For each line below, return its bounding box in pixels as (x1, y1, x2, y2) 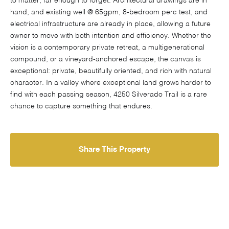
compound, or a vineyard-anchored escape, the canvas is (10, 56, 201, 63)
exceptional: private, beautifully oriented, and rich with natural (10, 67, 212, 75)
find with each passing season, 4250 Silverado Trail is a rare (10, 91, 207, 99)
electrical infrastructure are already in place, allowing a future (10, 20, 211, 28)
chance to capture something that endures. (10, 103, 152, 110)
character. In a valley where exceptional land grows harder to (10, 79, 211, 87)
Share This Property (79, 146, 150, 154)
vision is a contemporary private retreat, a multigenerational (10, 44, 204, 52)
